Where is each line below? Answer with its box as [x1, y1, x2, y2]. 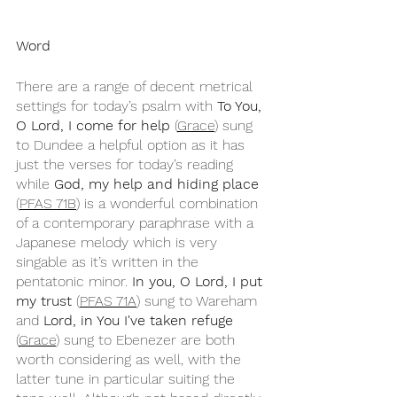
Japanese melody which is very [16, 234, 222, 251]
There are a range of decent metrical [16, 78, 257, 95]
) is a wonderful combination [76, 195, 262, 212]
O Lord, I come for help [16, 117, 170, 134]
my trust [16, 292, 72, 309]
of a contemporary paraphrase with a [16, 214, 258, 231]
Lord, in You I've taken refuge [43, 312, 233, 329]
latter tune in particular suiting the [16, 370, 239, 387]
